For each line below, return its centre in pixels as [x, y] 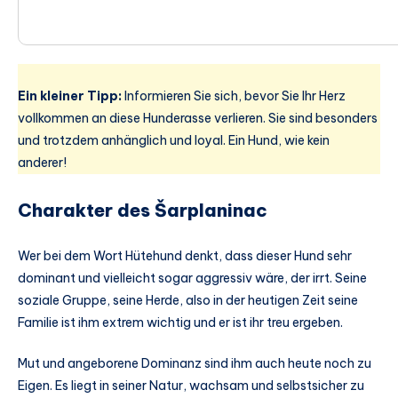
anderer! [42, 162]
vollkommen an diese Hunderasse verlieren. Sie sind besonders [198, 118]
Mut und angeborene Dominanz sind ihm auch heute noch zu [195, 364]
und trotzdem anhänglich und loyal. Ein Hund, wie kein [174, 140]
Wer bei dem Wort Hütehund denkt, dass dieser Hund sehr [185, 256]
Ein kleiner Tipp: [70, 96]
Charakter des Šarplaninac [143, 210]
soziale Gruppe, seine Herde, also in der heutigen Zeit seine [188, 301]
